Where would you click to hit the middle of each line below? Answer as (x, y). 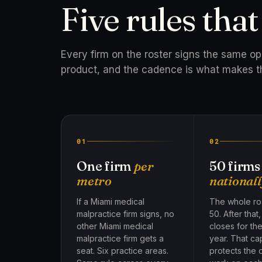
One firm (106, 166)
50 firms (235, 166)
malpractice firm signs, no (125, 214)
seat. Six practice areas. (123, 251)
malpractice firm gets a (120, 238)
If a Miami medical (111, 201)
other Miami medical (115, 226)
